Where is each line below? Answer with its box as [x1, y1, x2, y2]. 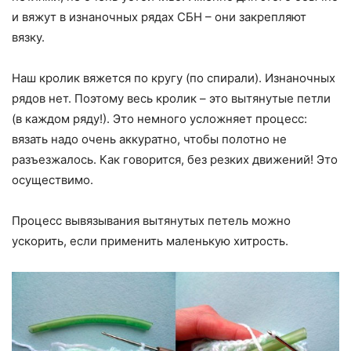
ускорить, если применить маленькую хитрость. [12, 233, 288, 248]
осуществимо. [12, 172, 93, 187]
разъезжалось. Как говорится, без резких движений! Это [12, 151, 338, 167]
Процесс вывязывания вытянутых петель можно [12, 212, 291, 228]
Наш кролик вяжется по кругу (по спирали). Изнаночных [12, 70, 335, 85]
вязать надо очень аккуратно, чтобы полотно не [12, 131, 287, 147]
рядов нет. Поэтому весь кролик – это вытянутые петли [12, 90, 331, 106]
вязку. [12, 29, 45, 45]
